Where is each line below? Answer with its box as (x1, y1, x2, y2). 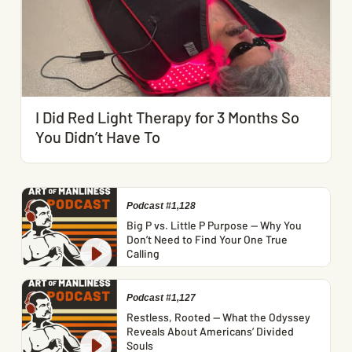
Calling (126, 247, 159, 261)
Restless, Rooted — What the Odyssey (126, 310, 310, 324)
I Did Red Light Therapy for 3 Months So (35, 108, 299, 127)
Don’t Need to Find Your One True (126, 233, 288, 247)
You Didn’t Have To (35, 127, 160, 147)
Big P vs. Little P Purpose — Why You (126, 218, 302, 233)
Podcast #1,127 (126, 292, 196, 304)
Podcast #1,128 (126, 200, 196, 212)
